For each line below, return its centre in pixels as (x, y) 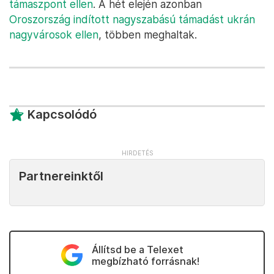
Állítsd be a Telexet (137, 250)
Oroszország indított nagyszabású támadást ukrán (132, 19)
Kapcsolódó (62, 114)
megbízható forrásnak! (145, 261)
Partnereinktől (61, 176)
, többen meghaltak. (148, 35)
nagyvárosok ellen (54, 35)
